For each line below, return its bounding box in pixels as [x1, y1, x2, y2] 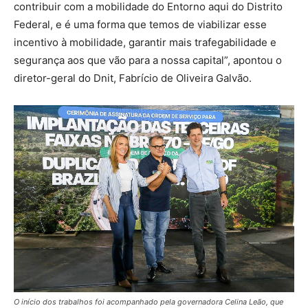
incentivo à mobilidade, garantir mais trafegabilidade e [14, 36, 276, 49]
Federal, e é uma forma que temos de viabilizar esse [14, 18, 267, 32]
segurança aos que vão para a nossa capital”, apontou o [14, 54, 282, 67]
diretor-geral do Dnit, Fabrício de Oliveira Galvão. [14, 71, 252, 85]
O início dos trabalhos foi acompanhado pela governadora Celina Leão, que [14, 296, 283, 307]
